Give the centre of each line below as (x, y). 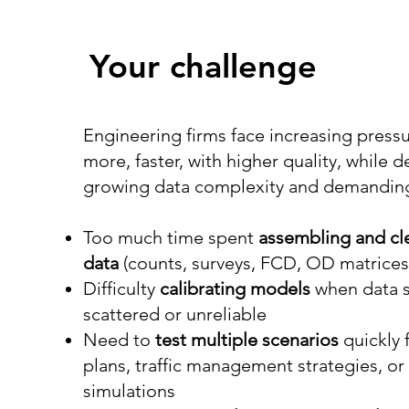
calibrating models (235, 288)
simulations (129, 391)
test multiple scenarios (247, 340)
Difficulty (119, 288)
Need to (119, 340)
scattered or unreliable (175, 314)
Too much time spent (171, 237)
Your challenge (203, 66)
